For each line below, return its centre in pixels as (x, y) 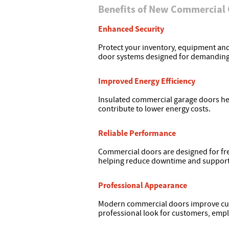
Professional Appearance (143, 185)
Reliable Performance (137, 133)
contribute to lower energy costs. (154, 109)
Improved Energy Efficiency (147, 81)
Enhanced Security (131, 29)
